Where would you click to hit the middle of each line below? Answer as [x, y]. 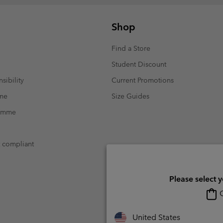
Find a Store [131, 48]
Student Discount [139, 64]
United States [156, 217]
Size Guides [130, 96]
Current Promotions [143, 80]
